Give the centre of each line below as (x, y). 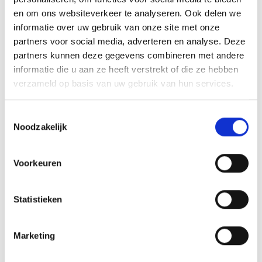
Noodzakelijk (40, 127)
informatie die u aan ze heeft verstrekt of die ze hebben (126, 69)
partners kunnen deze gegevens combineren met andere (129, 55)
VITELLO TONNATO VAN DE (131, 134)
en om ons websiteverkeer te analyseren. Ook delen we (127, 13)
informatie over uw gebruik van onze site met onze (117, 27)
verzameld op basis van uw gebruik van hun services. (124, 83)
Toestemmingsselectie (47, 115)
